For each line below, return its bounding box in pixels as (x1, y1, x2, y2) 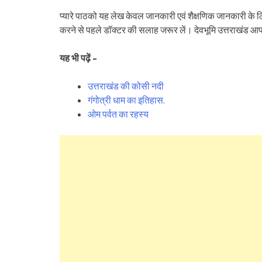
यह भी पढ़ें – (60, 52, 99, 64)
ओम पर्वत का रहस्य (88, 108, 149, 120)
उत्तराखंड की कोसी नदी (88, 80, 164, 92)
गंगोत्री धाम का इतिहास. (88, 94, 165, 106)
